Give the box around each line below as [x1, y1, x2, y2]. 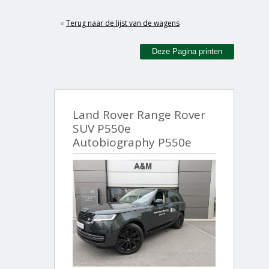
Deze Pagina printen [152, 47, 222, 56]
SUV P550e [73, 120, 131, 136]
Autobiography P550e [73, 134, 192, 150]
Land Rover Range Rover [73, 106, 205, 122]
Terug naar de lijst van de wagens [66, 18, 180, 28]
